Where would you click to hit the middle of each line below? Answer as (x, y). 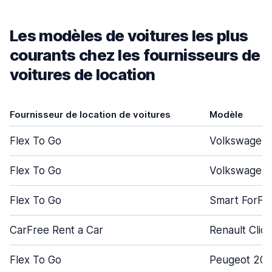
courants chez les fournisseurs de (135, 55)
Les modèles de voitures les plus (129, 36)
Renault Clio (238, 230)
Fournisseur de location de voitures (90, 114)
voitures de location (83, 74)
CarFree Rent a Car (56, 230)
